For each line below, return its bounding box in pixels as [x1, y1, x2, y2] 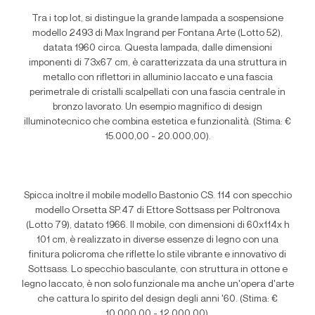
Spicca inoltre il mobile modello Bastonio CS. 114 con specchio [23, 191, 292, 200]
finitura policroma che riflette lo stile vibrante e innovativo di [29, 250, 286, 259]
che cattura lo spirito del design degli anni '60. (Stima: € [37, 294, 278, 304]
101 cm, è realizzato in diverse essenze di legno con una [37, 235, 278, 245]
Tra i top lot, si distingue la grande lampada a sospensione [32, 13, 283, 23]
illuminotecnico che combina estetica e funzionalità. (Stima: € [24, 117, 291, 127]
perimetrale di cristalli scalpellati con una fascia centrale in [30, 87, 285, 97]
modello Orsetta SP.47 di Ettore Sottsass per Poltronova [35, 205, 280, 215]
